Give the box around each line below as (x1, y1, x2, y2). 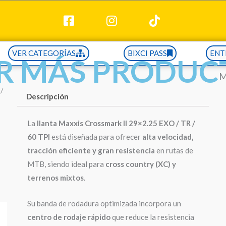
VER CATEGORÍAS (12, 48, 76, 58)
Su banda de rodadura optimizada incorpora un (27, 199, 181, 208)
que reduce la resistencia (110, 212, 194, 221)
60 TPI (27, 132, 50, 141)
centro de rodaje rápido (27, 212, 110, 221)
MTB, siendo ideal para (27, 159, 105, 168)
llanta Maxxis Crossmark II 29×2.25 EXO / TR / (36, 119, 195, 128)
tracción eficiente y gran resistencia (27, 146, 155, 155)
